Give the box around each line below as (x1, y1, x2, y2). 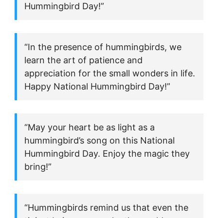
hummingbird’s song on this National (24, 135, 175, 145)
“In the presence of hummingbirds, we (24, 41, 182, 52)
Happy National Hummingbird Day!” (24, 81, 170, 91)
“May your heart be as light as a (24, 122, 155, 132)
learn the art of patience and (24, 54, 143, 65)
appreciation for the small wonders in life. (24, 68, 195, 78)
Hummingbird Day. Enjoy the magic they (24, 148, 190, 159)
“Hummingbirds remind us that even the (24, 202, 188, 213)
